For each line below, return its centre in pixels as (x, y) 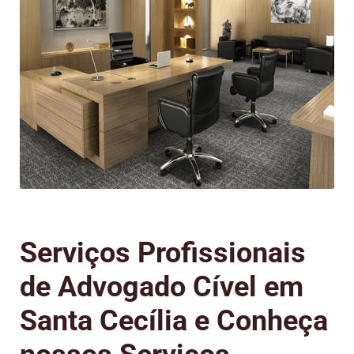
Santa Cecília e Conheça (174, 321)
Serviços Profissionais (163, 253)
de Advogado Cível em (162, 287)
